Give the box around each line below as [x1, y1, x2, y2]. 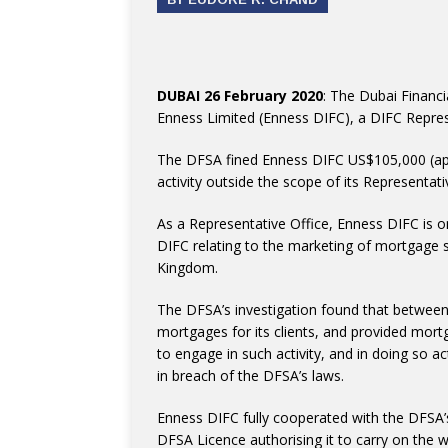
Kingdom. [157, 258, 218, 277]
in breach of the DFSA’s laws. [157, 366, 344, 385]
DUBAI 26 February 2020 [157, 86, 323, 105]
